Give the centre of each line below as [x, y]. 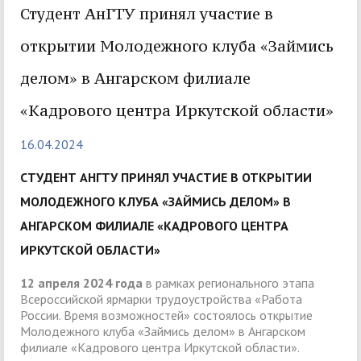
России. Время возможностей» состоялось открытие [166, 315]
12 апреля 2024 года [81, 283]
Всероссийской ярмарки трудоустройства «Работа [161, 299]
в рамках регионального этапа [228, 283]
